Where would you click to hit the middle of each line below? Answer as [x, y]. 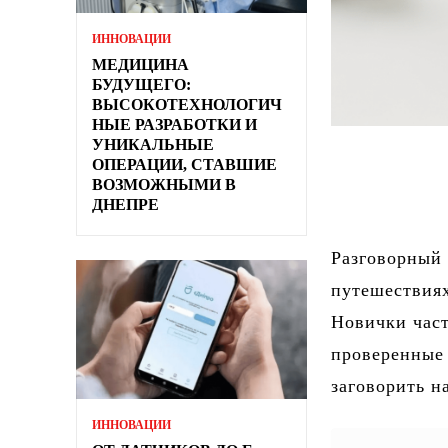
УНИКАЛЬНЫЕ [153, 144]
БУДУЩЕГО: [141, 84]
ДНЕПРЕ [125, 204]
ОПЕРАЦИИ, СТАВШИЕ [184, 164]
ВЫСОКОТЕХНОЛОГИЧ [187, 104]
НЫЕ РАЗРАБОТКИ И [174, 124]
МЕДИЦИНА [140, 64]
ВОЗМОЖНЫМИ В [164, 184]
